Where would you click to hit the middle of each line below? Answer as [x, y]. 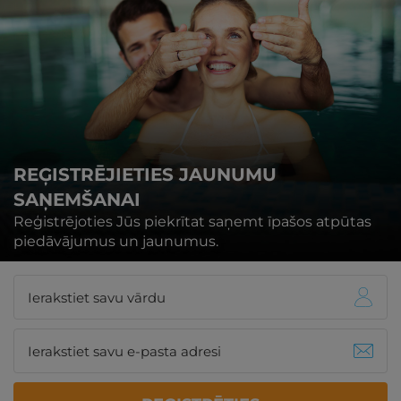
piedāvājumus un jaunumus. [116, 242]
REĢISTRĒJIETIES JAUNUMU [145, 175]
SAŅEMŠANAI [77, 200]
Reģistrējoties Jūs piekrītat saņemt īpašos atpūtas [192, 222]
